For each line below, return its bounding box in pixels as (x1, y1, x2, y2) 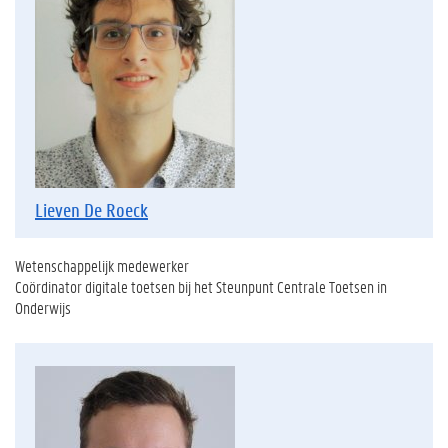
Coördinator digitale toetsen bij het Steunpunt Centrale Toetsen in (15, 275, 387, 297)
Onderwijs (15, 296, 71, 318)
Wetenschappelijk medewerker (15, 254, 189, 276)
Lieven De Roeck (35, 197, 148, 222)
